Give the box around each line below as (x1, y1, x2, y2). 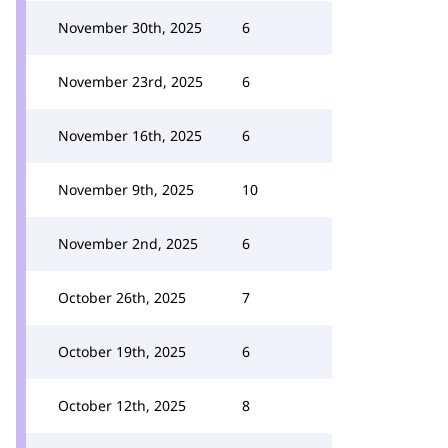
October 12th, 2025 (58, 396, 186, 415)
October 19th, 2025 (58, 342, 186, 361)
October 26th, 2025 (58, 288, 186, 307)
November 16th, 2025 (58, 126, 202, 145)
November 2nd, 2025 (58, 234, 198, 253)
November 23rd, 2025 (58, 72, 203, 91)
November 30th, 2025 (58, 18, 202, 37)
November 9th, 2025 (58, 180, 194, 199)
